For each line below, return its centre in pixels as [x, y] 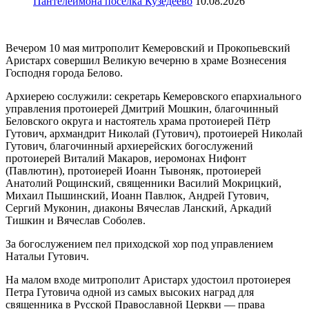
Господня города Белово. [64, 73]
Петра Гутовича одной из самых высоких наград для [130, 292]
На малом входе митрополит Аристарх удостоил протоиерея [148, 280]
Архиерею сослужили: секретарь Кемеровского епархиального [153, 97]
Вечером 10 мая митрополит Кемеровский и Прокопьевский [148, 48]
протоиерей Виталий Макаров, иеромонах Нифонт [126, 159]
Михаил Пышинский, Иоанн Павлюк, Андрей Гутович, [137, 196]
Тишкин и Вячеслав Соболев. [76, 221]
